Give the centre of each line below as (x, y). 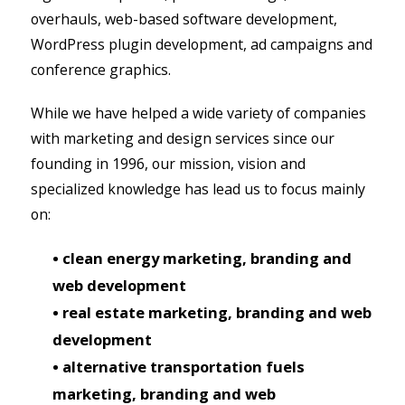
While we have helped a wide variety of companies (198, 113)
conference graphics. (101, 69)
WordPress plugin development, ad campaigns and (202, 44)
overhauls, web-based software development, (184, 19)
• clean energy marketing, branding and (202, 258)
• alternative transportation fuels (179, 366)
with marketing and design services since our (183, 138)
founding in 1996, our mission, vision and (168, 163)
